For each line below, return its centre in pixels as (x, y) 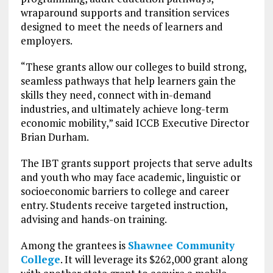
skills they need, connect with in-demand (116, 95)
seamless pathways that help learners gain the (128, 81)
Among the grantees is (74, 246)
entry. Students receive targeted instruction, (124, 205)
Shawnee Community (181, 246)
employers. (46, 41)
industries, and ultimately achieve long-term (124, 109)
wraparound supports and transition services (125, 13)
